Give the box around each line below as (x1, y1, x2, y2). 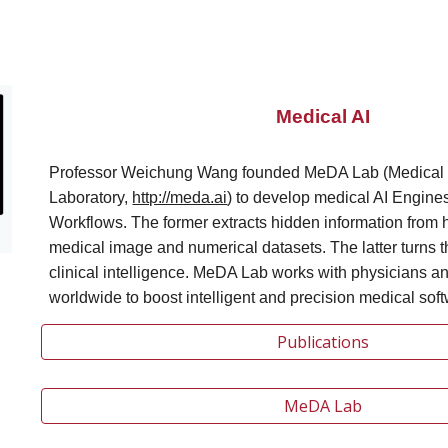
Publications (276, 331, 369, 353)
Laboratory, (49, 189, 133, 206)
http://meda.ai (132, 189, 228, 206)
